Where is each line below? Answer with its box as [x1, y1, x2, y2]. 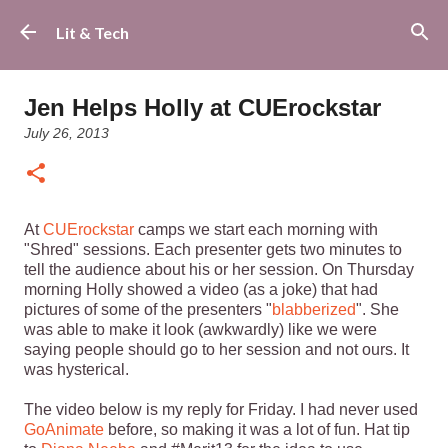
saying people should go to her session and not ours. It [24, 341, 409, 358]
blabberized [272, 301, 356, 318]
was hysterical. [24, 361, 129, 378]
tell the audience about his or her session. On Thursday [24, 261, 414, 278]
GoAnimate [24, 421, 104, 438]
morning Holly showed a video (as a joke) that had [24, 281, 378, 298]
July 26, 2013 [24, 125, 109, 141]
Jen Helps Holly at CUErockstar [24, 94, 381, 121]
